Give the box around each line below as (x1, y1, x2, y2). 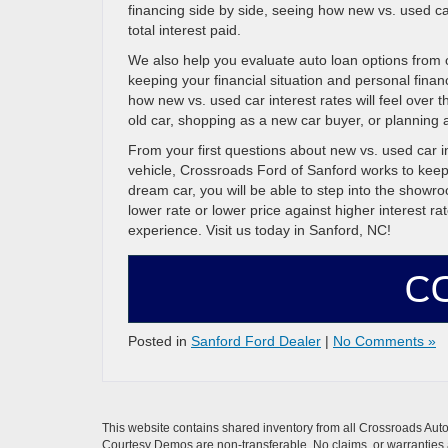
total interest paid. (128, 21, 241, 38)
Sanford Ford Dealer (191, 332, 321, 349)
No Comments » (333, 332, 436, 349)
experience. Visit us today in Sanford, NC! (128, 221, 391, 238)
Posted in (128, 332, 191, 349)
